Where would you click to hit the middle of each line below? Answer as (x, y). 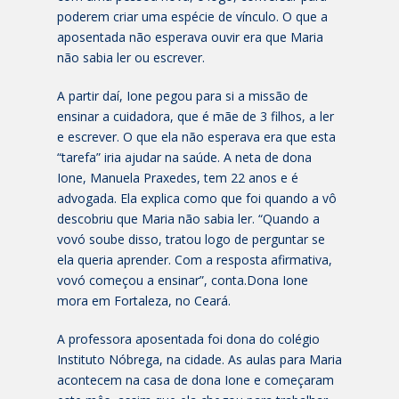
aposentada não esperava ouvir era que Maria (190, 37)
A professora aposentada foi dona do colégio (188, 339)
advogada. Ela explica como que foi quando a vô (197, 199)
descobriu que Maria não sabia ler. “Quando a (188, 219)
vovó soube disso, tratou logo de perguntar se (191, 240)
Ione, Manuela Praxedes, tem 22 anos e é (178, 178)
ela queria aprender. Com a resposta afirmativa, (195, 260)
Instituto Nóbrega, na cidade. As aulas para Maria (199, 360)
